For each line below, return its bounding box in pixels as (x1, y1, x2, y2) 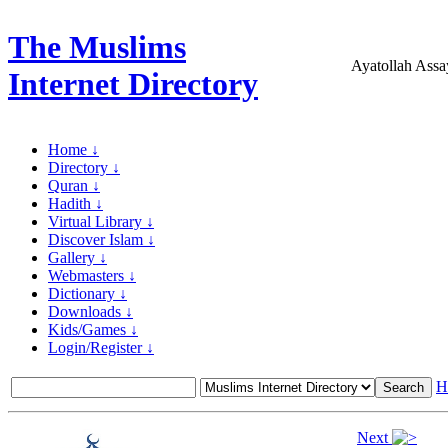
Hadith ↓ (48, 195, 103, 212)
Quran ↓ (48, 177, 100, 194)
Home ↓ (48, 141, 99, 158)
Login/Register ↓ (48, 339, 154, 356)
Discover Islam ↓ (48, 231, 155, 248)
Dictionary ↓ (48, 285, 127, 302)
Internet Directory (8, 66, 258, 103)
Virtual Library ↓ (48, 213, 154, 230)
